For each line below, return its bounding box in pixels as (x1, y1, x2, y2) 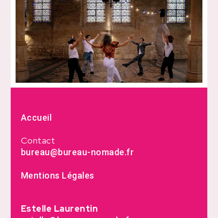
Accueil (20, 112, 52, 123)
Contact (20, 135, 55, 146)
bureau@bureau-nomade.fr (20, 147, 134, 158)
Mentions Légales (20, 170, 94, 181)
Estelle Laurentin (20, 203, 98, 215)
